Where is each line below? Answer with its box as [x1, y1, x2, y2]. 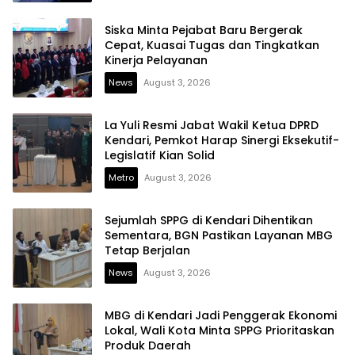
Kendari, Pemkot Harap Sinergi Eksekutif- [105, 132, 339, 148]
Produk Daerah [105, 337, 191, 353]
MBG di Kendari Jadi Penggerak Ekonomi [105, 307, 337, 323]
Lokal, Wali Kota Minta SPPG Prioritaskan [105, 322, 334, 338]
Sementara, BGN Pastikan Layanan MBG [105, 227, 333, 243]
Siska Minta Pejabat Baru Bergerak [105, 21, 303, 38]
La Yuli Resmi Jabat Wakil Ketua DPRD [105, 116, 319, 133]
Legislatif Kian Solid [105, 147, 215, 163]
